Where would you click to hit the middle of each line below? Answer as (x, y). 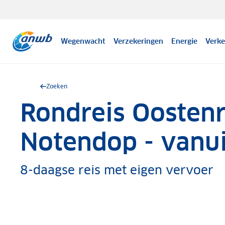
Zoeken (57, 86)
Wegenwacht (83, 41)
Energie (185, 41)
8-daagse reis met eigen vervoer (117, 170)
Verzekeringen (139, 41)
